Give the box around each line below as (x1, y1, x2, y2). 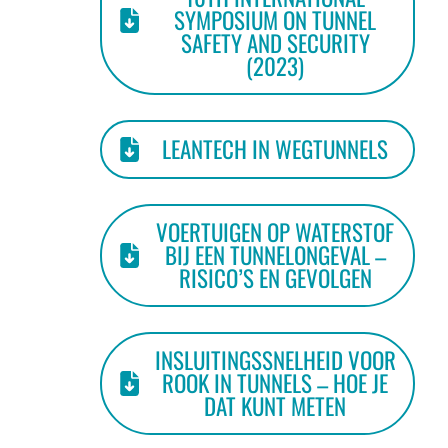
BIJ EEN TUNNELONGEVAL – (164, 238, 386, 272)
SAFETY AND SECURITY (180, 26, 370, 60)
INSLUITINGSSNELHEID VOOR (154, 343, 396, 377)
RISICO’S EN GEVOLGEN (178, 261, 372, 295)
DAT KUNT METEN (204, 389, 346, 423)
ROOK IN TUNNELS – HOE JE (162, 366, 388, 400)
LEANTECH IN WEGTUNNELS (162, 132, 388, 166)
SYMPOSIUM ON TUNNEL (174, 3, 376, 37)
